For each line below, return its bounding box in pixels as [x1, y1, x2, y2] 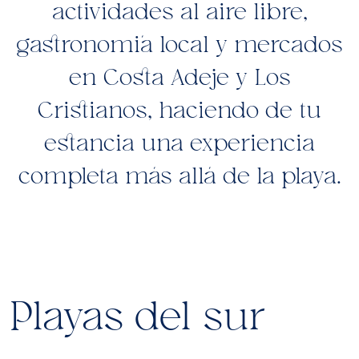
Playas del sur [9, 296, 266, 337]
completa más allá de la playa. [18, 164, 341, 188]
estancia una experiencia [44, 131, 315, 155]
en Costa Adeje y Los [68, 66, 291, 90]
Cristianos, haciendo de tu [38, 99, 321, 123]
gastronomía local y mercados [16, 33, 343, 57]
